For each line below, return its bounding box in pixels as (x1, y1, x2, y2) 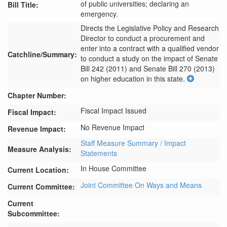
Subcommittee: (8, 208, 60, 218)
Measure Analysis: (8, 144, 71, 154)
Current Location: (8, 165, 69, 175)
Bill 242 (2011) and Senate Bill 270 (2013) (81, 63, 215, 73)
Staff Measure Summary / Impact (81, 138, 186, 148)
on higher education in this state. (81, 73, 185, 84)
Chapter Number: (8, 90, 66, 100)
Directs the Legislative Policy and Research (81, 23, 219, 33)
